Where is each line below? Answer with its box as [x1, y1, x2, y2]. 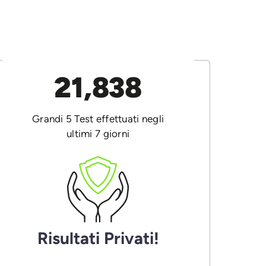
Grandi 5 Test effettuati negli [31, 113, 164, 125]
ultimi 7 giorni [66, 128, 130, 140]
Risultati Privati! [37, 228, 159, 248]
